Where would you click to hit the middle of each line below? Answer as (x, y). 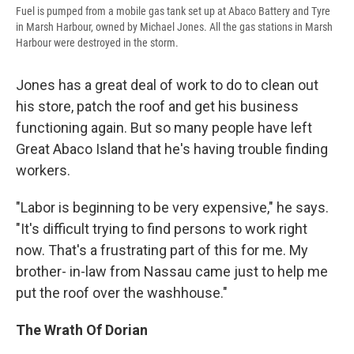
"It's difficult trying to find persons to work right (162, 229)
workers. (43, 171)
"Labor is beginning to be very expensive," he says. (172, 208)
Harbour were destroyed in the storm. (97, 43)
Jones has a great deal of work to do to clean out (167, 85)
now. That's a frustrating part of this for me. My (162, 250)
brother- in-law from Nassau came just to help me (172, 272)
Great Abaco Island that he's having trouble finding (172, 149)
